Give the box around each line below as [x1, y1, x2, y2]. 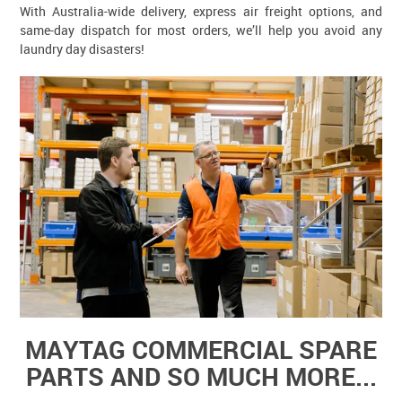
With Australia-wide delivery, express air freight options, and [20, 2, 382, 20]
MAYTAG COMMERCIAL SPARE [25, 331, 377, 366]
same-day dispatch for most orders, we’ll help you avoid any [20, 21, 382, 39]
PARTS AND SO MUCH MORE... [25, 358, 377, 393]
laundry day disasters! [20, 39, 145, 57]
